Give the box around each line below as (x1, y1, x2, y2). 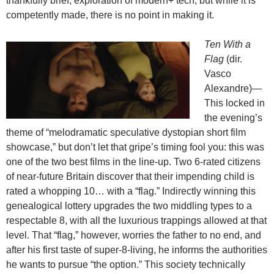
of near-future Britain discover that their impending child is (6, 171, 254, 182)
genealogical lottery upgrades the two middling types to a (6, 201, 252, 212)
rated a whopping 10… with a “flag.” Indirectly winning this (6, 186, 256, 197)
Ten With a (204, 39, 251, 50)
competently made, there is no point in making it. (6, 10, 214, 21)
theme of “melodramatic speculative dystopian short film (6, 127, 246, 138)
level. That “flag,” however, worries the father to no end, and (6, 230, 261, 241)
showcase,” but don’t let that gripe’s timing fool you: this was (6, 142, 264, 153)
